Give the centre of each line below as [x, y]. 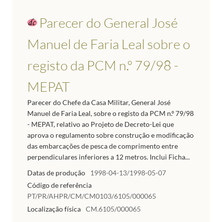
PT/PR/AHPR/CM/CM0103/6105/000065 [92, 196]
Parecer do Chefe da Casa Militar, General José [99, 102]
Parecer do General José [109, 22]
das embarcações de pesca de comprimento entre [103, 146]
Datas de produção [56, 172]
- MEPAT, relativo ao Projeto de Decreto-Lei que [101, 124]
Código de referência [59, 185]
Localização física [54, 209]
